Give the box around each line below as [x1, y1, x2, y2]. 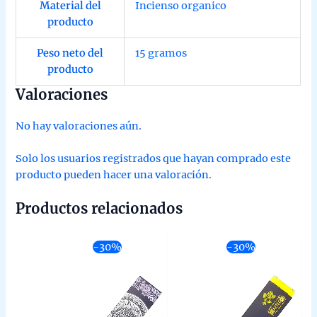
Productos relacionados [16, 200, 183, 218]
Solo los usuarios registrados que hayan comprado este [16, 152, 292, 166]
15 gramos [135, 46, 188, 59]
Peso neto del [37, 46, 104, 59]
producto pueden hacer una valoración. [16, 168, 212, 182]
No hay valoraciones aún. [16, 119, 142, 132]
